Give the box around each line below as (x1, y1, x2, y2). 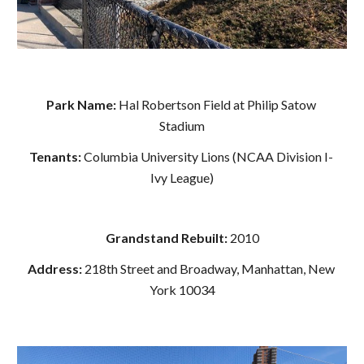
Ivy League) (150, 170, 214, 185)
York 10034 (149, 282, 215, 297)
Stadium (159, 118, 205, 133)
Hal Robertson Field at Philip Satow (118, 97, 316, 112)
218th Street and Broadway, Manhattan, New (84, 261, 335, 276)
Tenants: (28, 149, 84, 164)
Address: (27, 261, 84, 276)
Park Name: (45, 97, 119, 112)
